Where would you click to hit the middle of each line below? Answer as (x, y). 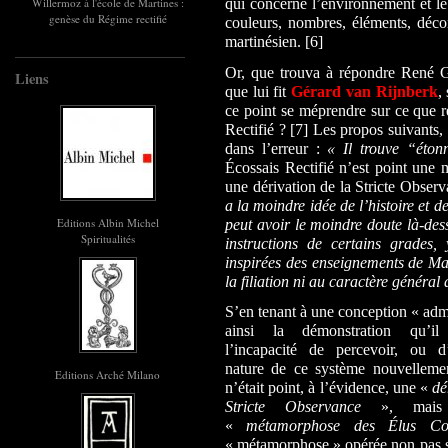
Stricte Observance (293, 406)
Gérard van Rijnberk (364, 91)
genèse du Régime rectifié (107, 18)
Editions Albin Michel (107, 222)
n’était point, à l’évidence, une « (329, 387)
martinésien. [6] (274, 42)
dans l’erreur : (276, 148)
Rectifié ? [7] (269, 129)
